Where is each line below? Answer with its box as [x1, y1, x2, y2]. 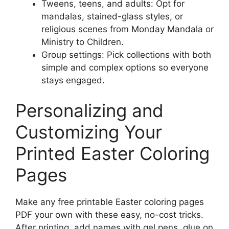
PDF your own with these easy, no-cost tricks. [15, 210, 203, 220]
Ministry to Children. [41, 36, 124, 47]
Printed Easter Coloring [15, 143, 210, 164]
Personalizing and [15, 100, 164, 121]
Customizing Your [15, 121, 162, 143]
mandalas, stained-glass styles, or [41, 11, 183, 21]
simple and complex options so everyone [41, 62, 209, 73]
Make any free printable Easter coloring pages [15, 197, 204, 207]
